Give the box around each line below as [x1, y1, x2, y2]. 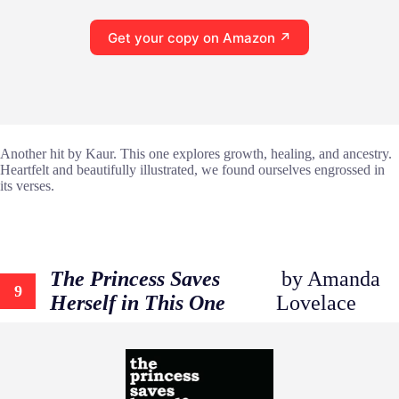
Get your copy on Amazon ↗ [108, 28, 291, 46]
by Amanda [276, 267, 381, 291]
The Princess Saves [50, 267, 220, 291]
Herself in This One [50, 291, 225, 315]
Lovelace [276, 291, 357, 315]
